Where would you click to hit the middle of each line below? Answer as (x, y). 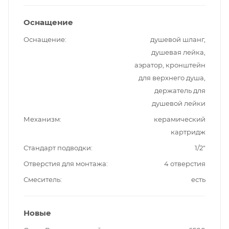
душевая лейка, (178, 52)
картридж (188, 132)
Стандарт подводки (57, 148)
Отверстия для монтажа (65, 164)
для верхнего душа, (172, 78)
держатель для (180, 91)
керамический (180, 119)
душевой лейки (179, 104)
